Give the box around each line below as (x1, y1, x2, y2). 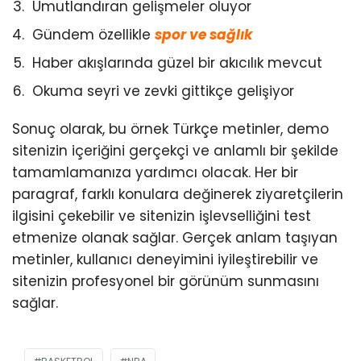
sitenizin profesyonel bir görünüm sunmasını (12, 272, 319, 292)
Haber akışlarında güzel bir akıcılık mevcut (32, 53, 322, 73)
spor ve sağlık (155, 25, 253, 45)
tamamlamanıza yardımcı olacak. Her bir (12, 163, 298, 183)
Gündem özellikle (32, 25, 155, 45)
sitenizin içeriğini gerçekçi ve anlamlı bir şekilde (12, 141, 338, 161)
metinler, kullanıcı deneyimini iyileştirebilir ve (12, 250, 318, 270)
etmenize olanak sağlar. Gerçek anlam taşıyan (12, 228, 338, 248)
